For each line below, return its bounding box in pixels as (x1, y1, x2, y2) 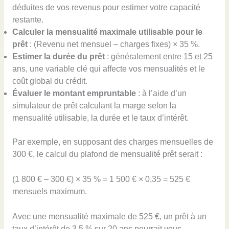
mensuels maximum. (12, 187, 87, 196)
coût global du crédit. (12, 77, 87, 86)
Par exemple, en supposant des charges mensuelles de (12, 138, 213, 147)
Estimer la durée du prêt (12, 52, 105, 61)
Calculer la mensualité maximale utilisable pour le (12, 28, 202, 37)
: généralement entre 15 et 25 (104, 52, 213, 61)
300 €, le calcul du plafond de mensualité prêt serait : (12, 150, 202, 159)
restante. (12, 15, 43, 25)
